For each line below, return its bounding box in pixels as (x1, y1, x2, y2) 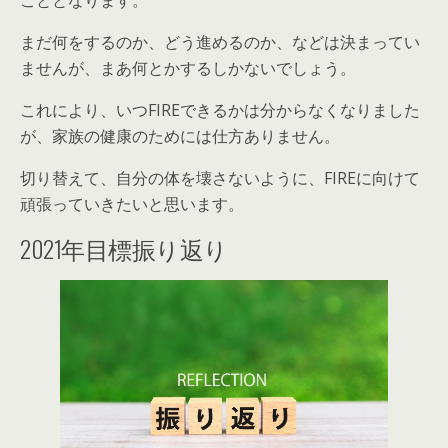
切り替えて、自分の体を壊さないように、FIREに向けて (20, 167, 420, 190)
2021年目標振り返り (20, 230, 228, 267)
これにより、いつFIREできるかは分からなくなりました (20, 99, 420, 122)
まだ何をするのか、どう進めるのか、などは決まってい (20, 31, 420, 54)
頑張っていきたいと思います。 (20, 193, 244, 216)
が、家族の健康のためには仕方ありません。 (20, 125, 340, 148)
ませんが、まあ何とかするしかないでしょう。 (20, 57, 356, 80)
